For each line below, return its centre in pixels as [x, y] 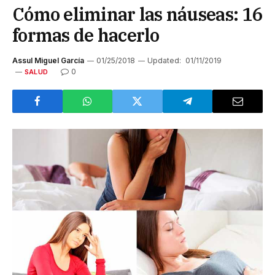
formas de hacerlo [86, 35]
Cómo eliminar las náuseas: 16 [137, 14]
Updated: [164, 60]
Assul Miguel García [48, 60]
